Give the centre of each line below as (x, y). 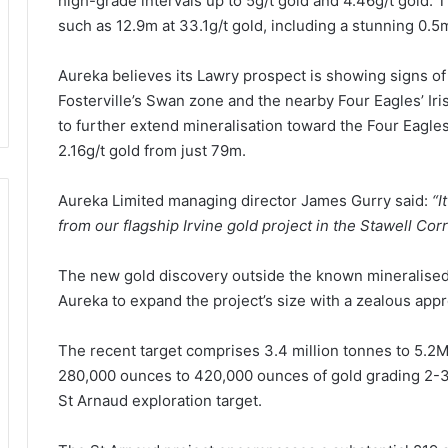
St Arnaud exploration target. (160, 400)
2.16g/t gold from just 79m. (152, 150)
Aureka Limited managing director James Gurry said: (245, 200)
